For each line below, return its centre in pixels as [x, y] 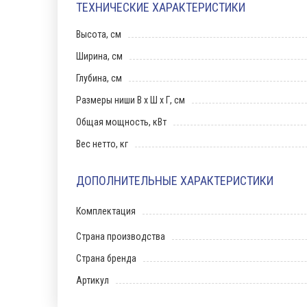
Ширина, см [99, 56]
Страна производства [121, 236]
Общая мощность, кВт [121, 122]
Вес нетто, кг [102, 144]
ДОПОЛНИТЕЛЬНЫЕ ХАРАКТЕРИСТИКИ [175, 181]
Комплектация [106, 211]
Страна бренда [106, 258]
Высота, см [99, 34]
